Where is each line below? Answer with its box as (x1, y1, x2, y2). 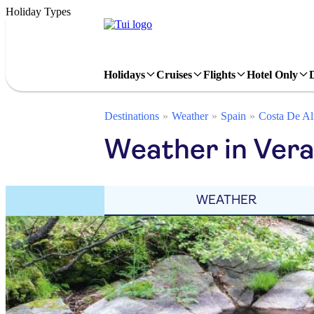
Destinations (104, 110, 159, 122)
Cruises (156, 68, 192, 81)
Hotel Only (247, 68, 298, 81)
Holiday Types (6, 6, 71, 18)
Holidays (104, 68, 145, 81)
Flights (203, 68, 235, 81)
